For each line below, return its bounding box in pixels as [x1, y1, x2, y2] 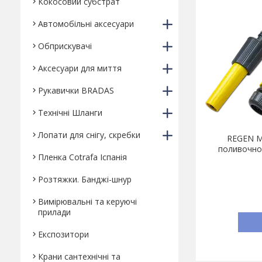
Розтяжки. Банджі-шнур [38, 174, 132, 185]
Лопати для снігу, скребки [38, 129, 140, 140]
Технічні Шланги [38, 107, 102, 118]
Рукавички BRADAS [38, 85, 114, 96]
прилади [38, 206, 71, 218]
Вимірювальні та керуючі [38, 196, 137, 207]
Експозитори [38, 229, 89, 240]
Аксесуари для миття [38, 63, 122, 74]
